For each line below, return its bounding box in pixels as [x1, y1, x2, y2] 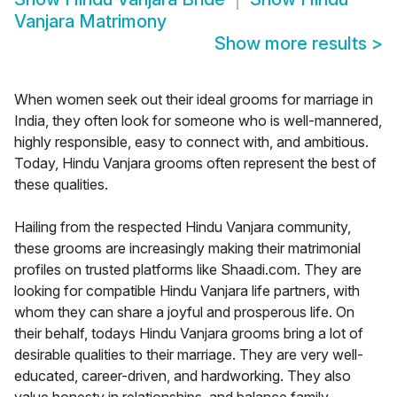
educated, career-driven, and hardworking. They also [14, 367, 351, 385]
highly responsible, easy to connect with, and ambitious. [14, 133, 369, 152]
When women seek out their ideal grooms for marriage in [14, 90, 373, 109]
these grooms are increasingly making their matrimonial [14, 239, 361, 258]
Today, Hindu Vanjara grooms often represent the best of [14, 154, 377, 173]
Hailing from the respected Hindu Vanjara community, [14, 218, 351, 237]
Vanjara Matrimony [14, 11, 167, 33]
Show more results [214, 33, 371, 55]
